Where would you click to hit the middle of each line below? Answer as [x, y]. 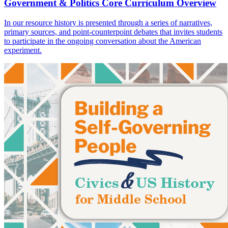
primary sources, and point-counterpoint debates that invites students [113, 32]
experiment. [23, 50]
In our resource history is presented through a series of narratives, [108, 23]
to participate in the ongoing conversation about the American [103, 41]
